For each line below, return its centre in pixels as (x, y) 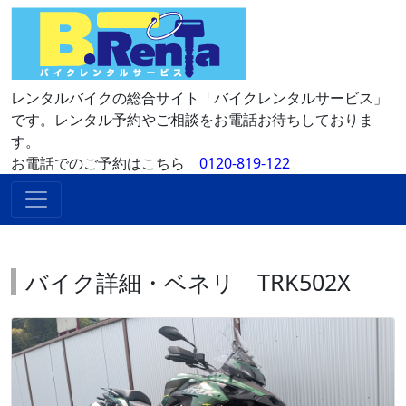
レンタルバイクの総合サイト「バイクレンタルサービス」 (199, 98)
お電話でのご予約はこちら (105, 163)
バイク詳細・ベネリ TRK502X (188, 282)
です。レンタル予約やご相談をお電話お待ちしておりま (192, 120)
